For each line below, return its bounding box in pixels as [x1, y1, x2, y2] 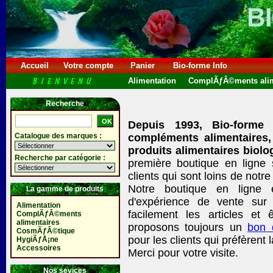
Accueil [18, 61, 51, 70]
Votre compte [61, 61, 116, 70]
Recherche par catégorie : [14, 154, 105, 162]
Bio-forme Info [171, 61, 230, 70]
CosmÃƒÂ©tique [16, 227, 75, 235]
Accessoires [16, 244, 61, 252]
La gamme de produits [26, 185, 104, 193]
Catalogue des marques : [14, 132, 102, 140]
